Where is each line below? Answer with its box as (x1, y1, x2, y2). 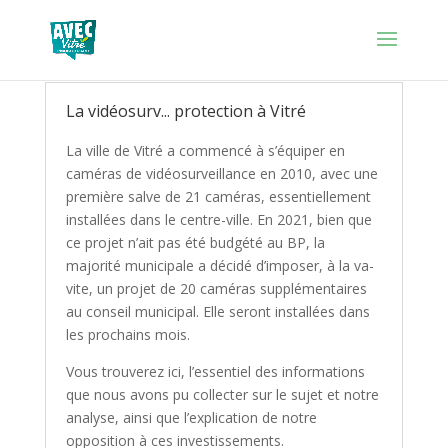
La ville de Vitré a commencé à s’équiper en (65, 141, 345, 160)
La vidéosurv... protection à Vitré (65, 100, 306, 122)
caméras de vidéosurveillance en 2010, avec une (65, 164, 378, 183)
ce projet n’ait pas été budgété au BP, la (65, 233, 325, 252)
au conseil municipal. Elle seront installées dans (65, 302, 370, 321)
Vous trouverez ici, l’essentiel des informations (65, 362, 365, 381)
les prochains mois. (65, 325, 190, 344)
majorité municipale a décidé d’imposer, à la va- (65, 256, 374, 275)
